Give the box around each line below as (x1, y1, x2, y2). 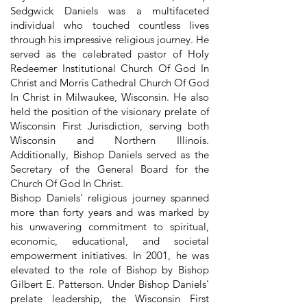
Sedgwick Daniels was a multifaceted (10, 4, 209, 17)
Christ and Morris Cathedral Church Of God (10, 76, 209, 89)
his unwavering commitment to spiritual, (10, 220, 209, 233)
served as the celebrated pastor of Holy (10, 47, 209, 60)
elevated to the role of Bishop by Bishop (10, 263, 209, 276)
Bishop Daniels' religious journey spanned (10, 191, 209, 204)
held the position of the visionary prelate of (10, 105, 209, 118)
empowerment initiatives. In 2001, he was (10, 249, 209, 262)
